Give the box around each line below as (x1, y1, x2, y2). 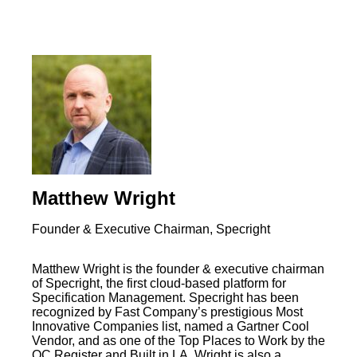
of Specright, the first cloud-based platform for (32, 276, 286, 290)
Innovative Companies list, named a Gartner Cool (32, 319, 309, 333)
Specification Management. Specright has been (32, 290, 299, 304)
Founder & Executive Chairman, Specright (32, 222, 270, 236)
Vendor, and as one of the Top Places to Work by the (32, 333, 325, 347)
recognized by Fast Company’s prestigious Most (32, 304, 303, 319)
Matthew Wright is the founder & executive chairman (32, 261, 324, 276)
